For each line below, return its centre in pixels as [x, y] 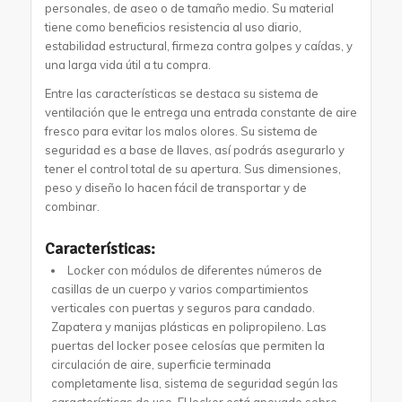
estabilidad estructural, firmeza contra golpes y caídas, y [198, 45]
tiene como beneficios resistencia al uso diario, [173, 26]
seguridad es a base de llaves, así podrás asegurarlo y [194, 149]
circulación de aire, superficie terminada [161, 364]
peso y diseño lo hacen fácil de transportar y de [175, 187]
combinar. [72, 206]
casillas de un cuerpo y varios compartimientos [179, 288]
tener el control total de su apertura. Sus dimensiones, [192, 168]
